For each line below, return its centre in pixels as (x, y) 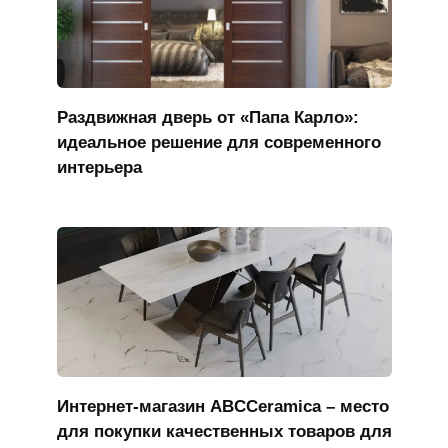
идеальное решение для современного (218, 143)
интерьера (99, 168)
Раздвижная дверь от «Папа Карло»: (207, 118)
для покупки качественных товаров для (224, 431)
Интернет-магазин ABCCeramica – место (222, 406)
